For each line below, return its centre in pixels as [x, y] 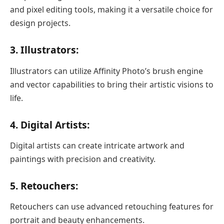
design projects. [40, 23]
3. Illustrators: [44, 50]
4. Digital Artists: [50, 124]
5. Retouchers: [44, 186]
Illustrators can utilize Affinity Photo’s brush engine [106, 71]
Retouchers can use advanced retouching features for [112, 207]
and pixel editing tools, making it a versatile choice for [111, 10]
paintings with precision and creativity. [83, 159]
